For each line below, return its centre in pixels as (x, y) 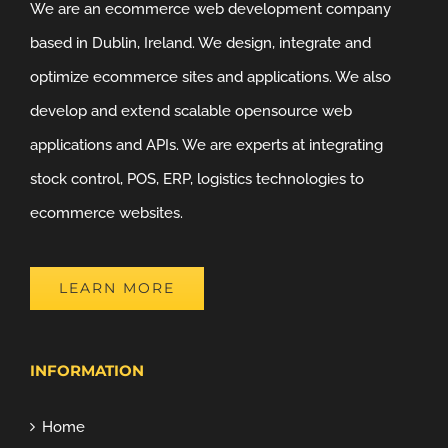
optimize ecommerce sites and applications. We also (210, 77)
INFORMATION (87, 371)
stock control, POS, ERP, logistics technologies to (197, 179)
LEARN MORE (117, 288)
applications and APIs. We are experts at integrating (206, 145)
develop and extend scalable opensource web (191, 111)
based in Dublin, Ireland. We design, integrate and (200, 43)
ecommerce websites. (106, 213)
